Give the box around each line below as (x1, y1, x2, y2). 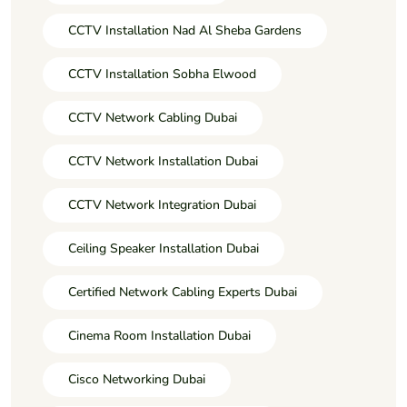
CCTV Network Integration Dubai (68, 196, 256, 214)
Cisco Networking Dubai (68, 371, 205, 389)
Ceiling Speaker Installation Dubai (68, 240, 259, 258)
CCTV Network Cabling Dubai (68, 109, 237, 127)
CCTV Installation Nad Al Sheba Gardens (68, 22, 302, 40)
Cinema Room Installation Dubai (68, 327, 251, 345)
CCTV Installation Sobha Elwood (68, 65, 256, 84)
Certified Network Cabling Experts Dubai (68, 283, 297, 302)
